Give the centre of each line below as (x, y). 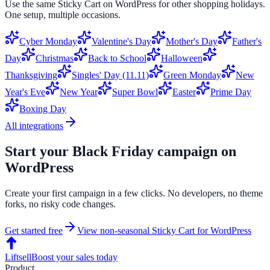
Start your (39, 151)
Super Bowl (135, 92)
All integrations (34, 125)
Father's (247, 41)
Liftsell (18, 257)
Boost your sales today (74, 257)
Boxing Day (43, 108)
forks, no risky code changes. (60, 204)
